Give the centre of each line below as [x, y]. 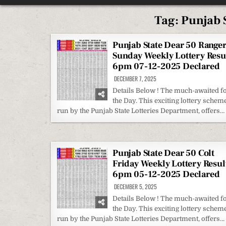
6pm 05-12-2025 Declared [166, 174]
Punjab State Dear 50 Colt [164, 153]
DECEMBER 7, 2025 [134, 78]
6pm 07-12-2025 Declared [166, 66]
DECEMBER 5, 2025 [135, 186]
